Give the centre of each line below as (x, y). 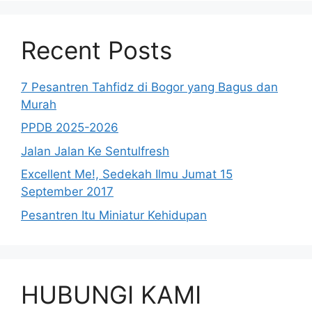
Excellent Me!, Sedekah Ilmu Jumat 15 (127, 174)
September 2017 (67, 192)
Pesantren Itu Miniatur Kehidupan (114, 215)
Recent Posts (96, 50)
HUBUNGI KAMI (111, 294)
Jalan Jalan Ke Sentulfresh (95, 151)
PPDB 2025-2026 (70, 128)
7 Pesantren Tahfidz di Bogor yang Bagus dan (149, 87)
